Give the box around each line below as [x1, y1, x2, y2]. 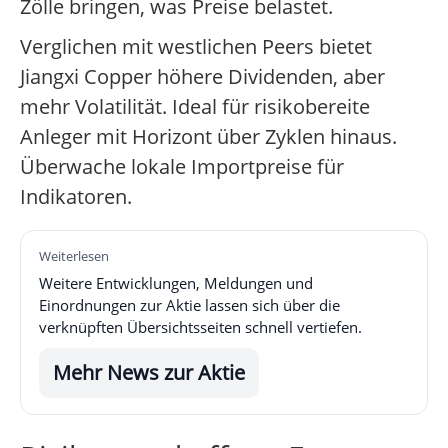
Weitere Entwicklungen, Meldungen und [39, 273, 313, 294]
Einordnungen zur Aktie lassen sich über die [39, 295, 340, 316]
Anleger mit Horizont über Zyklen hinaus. [20, 123, 397, 151]
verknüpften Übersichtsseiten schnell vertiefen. [39, 317, 362, 338]
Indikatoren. [20, 183, 132, 211]
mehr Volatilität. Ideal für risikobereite [20, 93, 370, 121]
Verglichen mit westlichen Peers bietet [20, 33, 372, 61]
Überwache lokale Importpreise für [20, 153, 344, 181]
